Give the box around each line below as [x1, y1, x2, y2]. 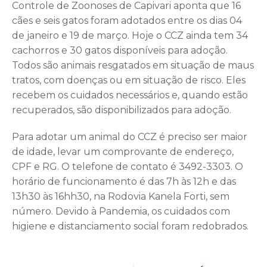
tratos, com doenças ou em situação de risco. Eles [12, 74, 246, 86]
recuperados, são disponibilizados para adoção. [12, 104, 231, 116]
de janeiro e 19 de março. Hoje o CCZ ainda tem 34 [12, 30, 248, 42]
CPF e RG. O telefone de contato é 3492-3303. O [12, 161, 243, 173]
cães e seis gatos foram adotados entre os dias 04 [12, 15, 242, 27]
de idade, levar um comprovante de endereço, [12, 146, 234, 158]
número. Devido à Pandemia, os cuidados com [12, 206, 230, 218]
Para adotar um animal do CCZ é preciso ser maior [12, 131, 247, 143]
